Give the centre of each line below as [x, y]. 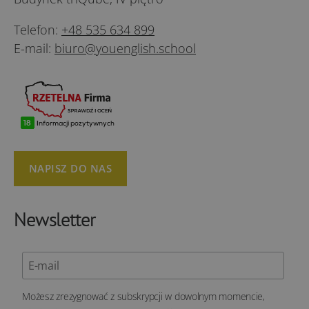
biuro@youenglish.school [125, 48]
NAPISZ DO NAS [70, 168]
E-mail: [34, 48]
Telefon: [38, 29]
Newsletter [55, 219]
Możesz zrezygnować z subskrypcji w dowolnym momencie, [143, 297]
